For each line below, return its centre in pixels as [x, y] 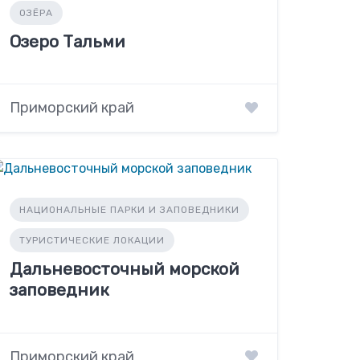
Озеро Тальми [68, 42]
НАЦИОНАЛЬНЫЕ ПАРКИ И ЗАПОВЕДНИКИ [130, 210]
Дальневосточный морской [125, 269]
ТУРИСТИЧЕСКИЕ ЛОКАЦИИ [92, 241]
